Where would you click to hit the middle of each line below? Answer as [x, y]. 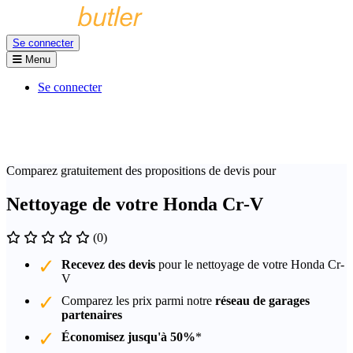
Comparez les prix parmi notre [138, 300]
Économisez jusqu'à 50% [128, 336]
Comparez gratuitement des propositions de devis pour [141, 171]
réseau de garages [262, 300]
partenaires [92, 314]
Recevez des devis [108, 264]
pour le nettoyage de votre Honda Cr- [250, 264]
